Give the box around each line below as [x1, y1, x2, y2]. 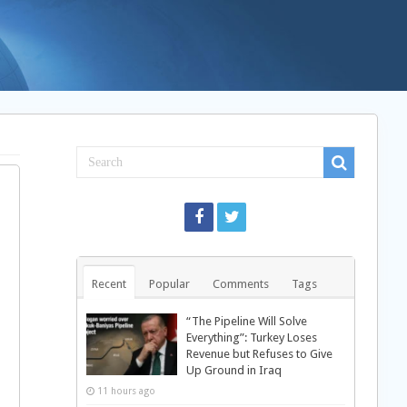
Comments [212, 277, 269, 291]
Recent [91, 277, 126, 291]
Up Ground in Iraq [185, 363, 282, 377]
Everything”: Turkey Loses [185, 331, 317, 344]
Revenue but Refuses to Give [185, 347, 333, 361]
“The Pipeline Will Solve [185, 314, 307, 328]
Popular [148, 277, 190, 291]
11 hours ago [96, 385, 155, 396]
